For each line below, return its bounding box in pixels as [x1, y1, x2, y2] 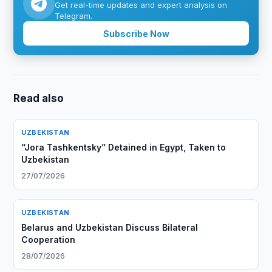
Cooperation [21, 234, 76, 245]
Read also [13, 92, 64, 104]
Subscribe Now [103, 28, 169, 39]
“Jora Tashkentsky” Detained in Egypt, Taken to [21, 142, 226, 152]
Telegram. [55, 11, 93, 21]
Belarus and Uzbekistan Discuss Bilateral [21, 222, 199, 233]
